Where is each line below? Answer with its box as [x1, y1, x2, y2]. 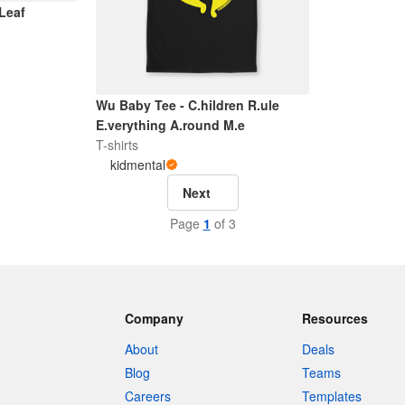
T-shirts [95, 136, 138, 155]
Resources [302, 309, 369, 328]
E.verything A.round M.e [95, 116, 245, 135]
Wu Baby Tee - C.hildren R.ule [95, 96, 279, 115]
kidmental [109, 155, 165, 174]
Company [124, 309, 184, 328]
